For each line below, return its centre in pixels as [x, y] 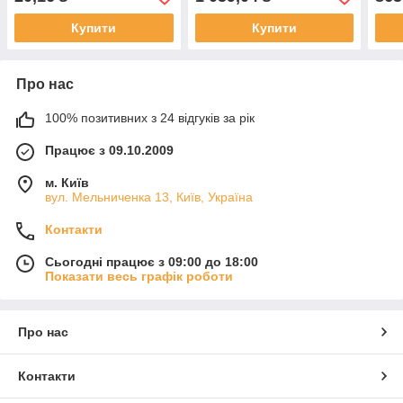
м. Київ [67, 183]
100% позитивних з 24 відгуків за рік [150, 118]
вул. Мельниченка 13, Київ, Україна [149, 197]
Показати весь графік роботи [139, 277]
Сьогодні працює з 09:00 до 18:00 [152, 262]
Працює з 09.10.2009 [109, 151]
